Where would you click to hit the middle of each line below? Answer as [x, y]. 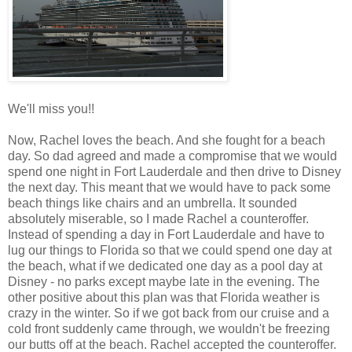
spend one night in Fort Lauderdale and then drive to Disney [174, 171]
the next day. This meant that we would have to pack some [169, 187]
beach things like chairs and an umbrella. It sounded [152, 203]
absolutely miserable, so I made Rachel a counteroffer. [158, 218]
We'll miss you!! [51, 108]
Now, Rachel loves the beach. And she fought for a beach [167, 140]
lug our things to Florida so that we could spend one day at [170, 250]
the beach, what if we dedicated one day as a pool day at [165, 266]
